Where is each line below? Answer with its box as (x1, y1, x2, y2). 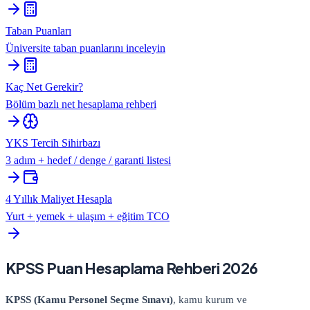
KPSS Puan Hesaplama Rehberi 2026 (6, 258, 258, 278)
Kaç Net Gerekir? (6, 81, 83, 93)
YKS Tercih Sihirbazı (6, 137, 100, 149)
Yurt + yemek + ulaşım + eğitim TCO (6, 210, 170, 223)
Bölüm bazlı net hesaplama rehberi (6, 98, 156, 111)
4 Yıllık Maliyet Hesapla (6, 193, 112, 206)
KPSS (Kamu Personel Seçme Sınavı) (6, 293, 173, 305)
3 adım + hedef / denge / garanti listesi (6, 154, 171, 167)
